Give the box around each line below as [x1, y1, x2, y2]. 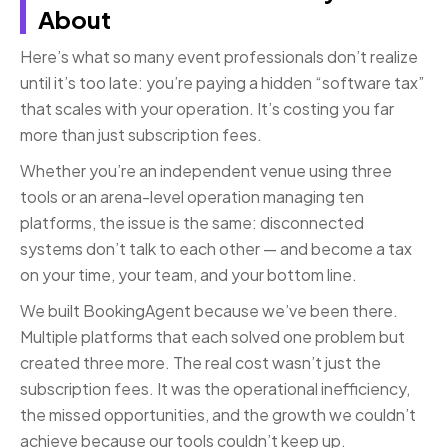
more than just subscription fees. [20, 124, 262, 146]
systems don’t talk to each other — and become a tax [20, 238, 412, 260]
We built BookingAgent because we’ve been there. [20, 300, 398, 322]
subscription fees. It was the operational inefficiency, [20, 378, 410, 400]
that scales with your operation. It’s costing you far [20, 98, 394, 120]
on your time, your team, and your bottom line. [20, 264, 357, 286]
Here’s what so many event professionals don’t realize [20, 46, 418, 68]
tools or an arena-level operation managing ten [20, 186, 364, 208]
